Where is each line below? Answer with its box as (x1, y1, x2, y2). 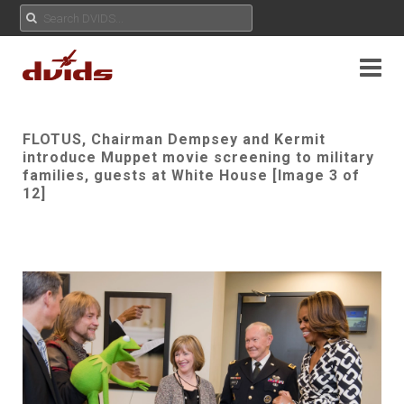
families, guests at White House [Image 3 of (23, 167, 360, 184)
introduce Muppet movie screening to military (23, 149, 374, 166)
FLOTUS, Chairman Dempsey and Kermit (23, 131, 326, 148)
